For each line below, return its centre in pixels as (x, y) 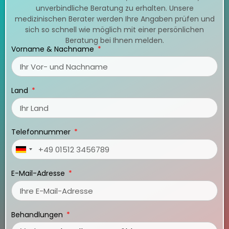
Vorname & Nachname (54, 49)
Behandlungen (38, 215)
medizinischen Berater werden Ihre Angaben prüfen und (114, 19)
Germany (33, 152)
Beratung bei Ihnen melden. (114, 40)
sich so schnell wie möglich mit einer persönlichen (114, 29)
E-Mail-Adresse (39, 174)
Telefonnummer (42, 132)
